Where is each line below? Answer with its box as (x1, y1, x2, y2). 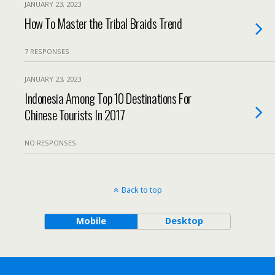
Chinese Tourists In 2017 (25, 105, 126, 124)
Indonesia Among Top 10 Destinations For (25, 88, 192, 107)
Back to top (121, 184, 162, 195)
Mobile (76, 215, 106, 227)
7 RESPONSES (25, 47, 69, 56)
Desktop (165, 215, 203, 227)
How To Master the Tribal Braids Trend (25, 14, 182, 33)
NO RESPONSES (25, 138, 76, 147)
